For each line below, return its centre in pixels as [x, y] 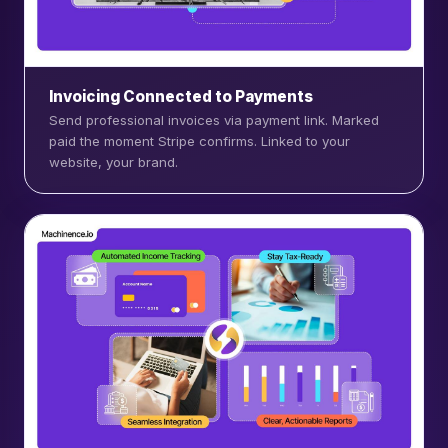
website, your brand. [113, 162]
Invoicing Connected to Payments [181, 96]
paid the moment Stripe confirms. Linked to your [199, 141]
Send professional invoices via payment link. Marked [214, 120]
